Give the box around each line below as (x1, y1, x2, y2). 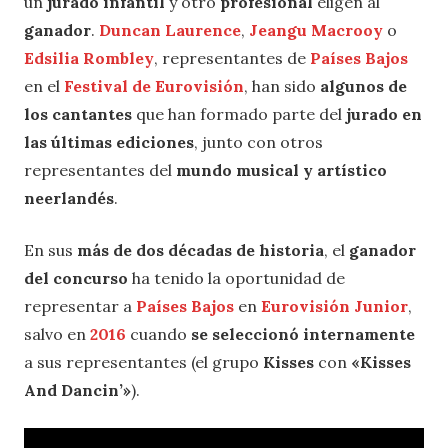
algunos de (320, 75, 407, 96)
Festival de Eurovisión (64, 75, 244, 96)
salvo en (24, 323, 90, 344)
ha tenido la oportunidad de (128, 267, 345, 288)
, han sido (244, 75, 320, 96)
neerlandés (24, 187, 114, 208)
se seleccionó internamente (191, 323, 415, 344)
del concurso (24, 267, 128, 288)
